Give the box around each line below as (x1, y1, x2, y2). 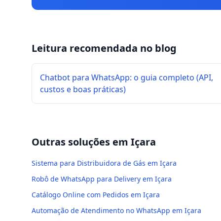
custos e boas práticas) (40, 84, 126, 95)
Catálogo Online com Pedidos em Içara (32, 190, 160, 199)
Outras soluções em (32, 135, 131, 148)
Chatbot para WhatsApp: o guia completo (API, (40, 72, 213, 83)
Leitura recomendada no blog (32, 41, 177, 55)
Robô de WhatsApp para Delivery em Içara (32, 174, 172, 184)
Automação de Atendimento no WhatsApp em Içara (32, 206, 201, 215)
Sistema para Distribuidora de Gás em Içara (32, 158, 177, 168)
